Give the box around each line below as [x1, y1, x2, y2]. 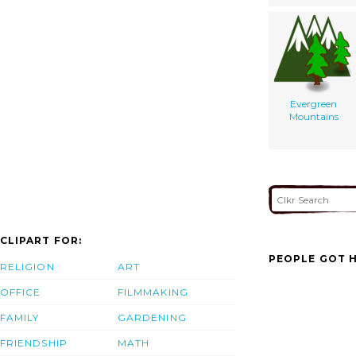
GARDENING [118, 311, 187, 324]
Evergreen [290, 97, 337, 110]
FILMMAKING [118, 286, 188, 299]
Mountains [288, 110, 339, 122]
